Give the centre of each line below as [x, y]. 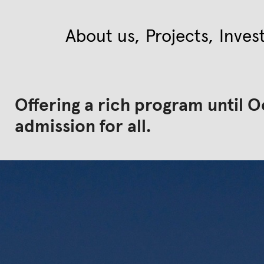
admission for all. [82, 127]
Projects [177, 36]
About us [100, 36]
